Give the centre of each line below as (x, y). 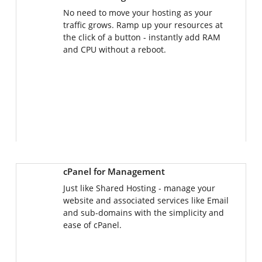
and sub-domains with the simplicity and (144, 213)
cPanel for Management (114, 171)
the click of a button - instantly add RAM (142, 37)
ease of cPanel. (92, 225)
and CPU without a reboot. (115, 49)
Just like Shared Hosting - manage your (139, 188)
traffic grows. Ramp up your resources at (143, 25)
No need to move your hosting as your (138, 13)
